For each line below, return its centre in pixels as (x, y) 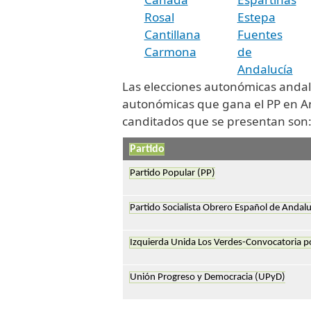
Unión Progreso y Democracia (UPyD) (207, 277)
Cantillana (172, 34)
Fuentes (260, 34)
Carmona (170, 51)
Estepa (256, 17)
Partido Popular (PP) (172, 173)
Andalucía (265, 69)
